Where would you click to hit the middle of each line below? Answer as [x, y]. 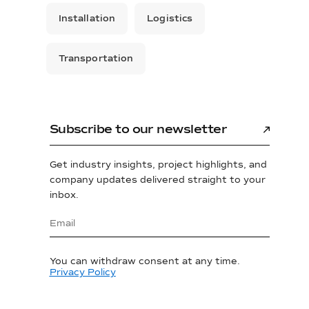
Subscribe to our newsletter [138, 129]
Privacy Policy [82, 272]
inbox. [64, 196]
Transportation [96, 59]
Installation [87, 19]
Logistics [170, 19]
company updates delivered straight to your [157, 180]
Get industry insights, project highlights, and [158, 165]
